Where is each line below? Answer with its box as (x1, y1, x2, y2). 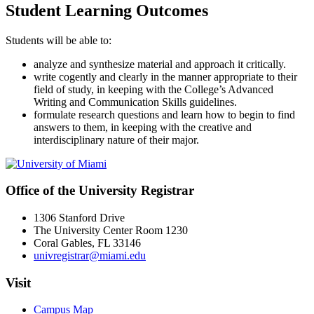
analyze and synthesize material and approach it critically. (34, 57, 286, 70)
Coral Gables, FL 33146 (34, 237, 141, 250)
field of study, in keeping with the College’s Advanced (34, 83, 273, 95)
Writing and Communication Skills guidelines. (34, 95, 237, 108)
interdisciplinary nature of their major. (34, 133, 199, 146)
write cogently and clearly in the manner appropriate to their (34, 70, 297, 83)
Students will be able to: (6, 34, 111, 46)
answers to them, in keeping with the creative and (34, 121, 252, 133)
